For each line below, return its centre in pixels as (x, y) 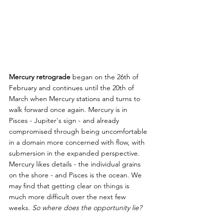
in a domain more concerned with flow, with (78, 142)
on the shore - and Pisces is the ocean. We (76, 175)
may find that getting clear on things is (70, 186)
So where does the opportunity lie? (87, 207)
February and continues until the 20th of (72, 87)
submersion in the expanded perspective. (75, 153)
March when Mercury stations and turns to (76, 98)
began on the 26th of (105, 77)
